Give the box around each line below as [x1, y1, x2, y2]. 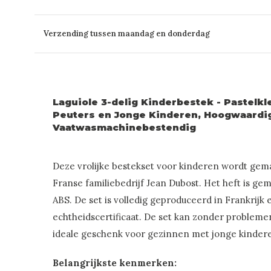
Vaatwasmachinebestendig [53, 121, 196, 133]
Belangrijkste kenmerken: [53, 256, 177, 269]
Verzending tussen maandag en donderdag [44, 28, 210, 39]
